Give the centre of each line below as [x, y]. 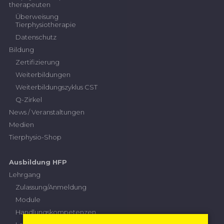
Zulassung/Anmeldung [51, 187]
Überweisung [37, 17]
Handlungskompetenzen [55, 212]
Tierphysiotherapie [45, 25]
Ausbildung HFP [38, 162]
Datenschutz [36, 37]
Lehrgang [24, 175]
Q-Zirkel [28, 99]
